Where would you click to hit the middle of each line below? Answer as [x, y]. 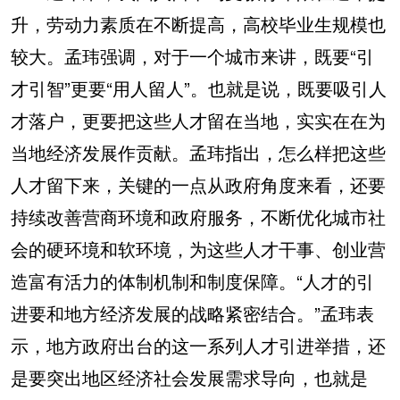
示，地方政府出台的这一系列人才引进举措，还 [198, 345]
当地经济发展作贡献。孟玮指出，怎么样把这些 [198, 152]
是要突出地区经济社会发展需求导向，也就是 [189, 377]
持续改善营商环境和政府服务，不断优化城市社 [198, 217]
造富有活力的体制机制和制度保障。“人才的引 [192, 281]
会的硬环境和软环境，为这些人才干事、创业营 [198, 249]
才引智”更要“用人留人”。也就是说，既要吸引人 [199, 88]
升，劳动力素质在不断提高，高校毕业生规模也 [198, 24]
